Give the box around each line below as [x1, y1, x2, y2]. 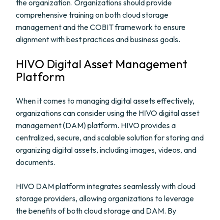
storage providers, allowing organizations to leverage [16, 193, 194, 203]
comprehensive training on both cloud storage [16, 10, 168, 20]
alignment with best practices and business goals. [16, 34, 180, 44]
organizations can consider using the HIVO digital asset [16, 108, 199, 118]
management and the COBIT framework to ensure [16, 22, 186, 32]
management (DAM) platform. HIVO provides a [16, 120, 176, 130]
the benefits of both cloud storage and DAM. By [16, 206, 176, 216]
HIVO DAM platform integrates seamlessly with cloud [16, 181, 195, 191]
